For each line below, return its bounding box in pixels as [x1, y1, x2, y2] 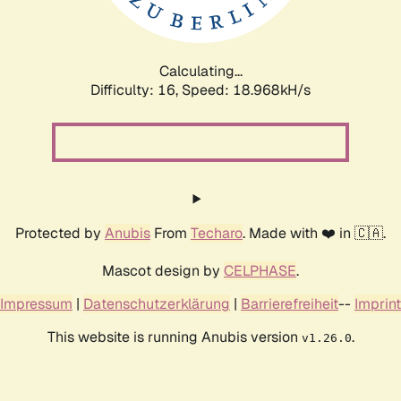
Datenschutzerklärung [83, 294, 230, 313]
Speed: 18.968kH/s [182, 80, 311, 99]
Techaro [191, 223, 243, 243]
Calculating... [158, 61, 243, 81]
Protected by [15, 223, 105, 243]
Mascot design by [102, 260, 224, 280]
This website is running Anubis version [47, 327, 302, 346]
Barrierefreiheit [241, 294, 338, 313]
